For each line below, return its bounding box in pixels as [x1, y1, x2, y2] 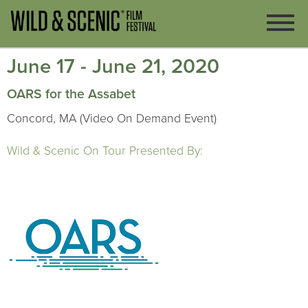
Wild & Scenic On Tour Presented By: [7, 144, 203, 158]
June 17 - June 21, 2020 [7, 54, 219, 78]
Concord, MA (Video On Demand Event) [7, 111, 217, 126]
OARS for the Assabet [7, 86, 135, 102]
